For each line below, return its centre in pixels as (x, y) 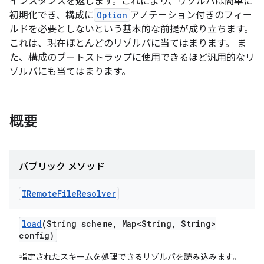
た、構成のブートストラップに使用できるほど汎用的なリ (132, 58)
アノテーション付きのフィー (191, 15)
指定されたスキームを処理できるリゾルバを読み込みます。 (130, 257)
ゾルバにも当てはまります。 (70, 72)
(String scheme (77, 224)
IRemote (39, 194)
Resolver (96, 194)
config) (37, 235)
